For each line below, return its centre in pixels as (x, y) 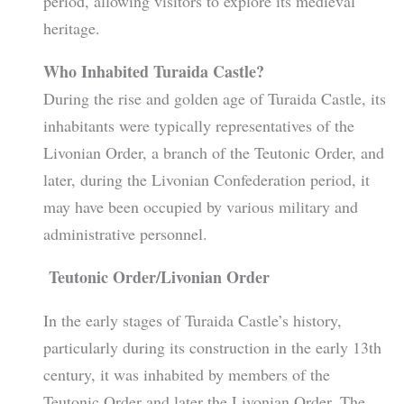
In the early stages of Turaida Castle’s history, (192, 321)
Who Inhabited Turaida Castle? (153, 72)
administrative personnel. (125, 234)
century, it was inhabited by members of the (186, 375)
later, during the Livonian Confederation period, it (206, 180)
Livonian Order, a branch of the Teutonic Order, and (213, 153)
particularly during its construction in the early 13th (212, 348)
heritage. (71, 28)
